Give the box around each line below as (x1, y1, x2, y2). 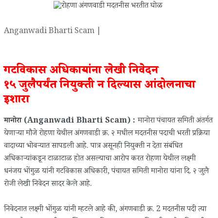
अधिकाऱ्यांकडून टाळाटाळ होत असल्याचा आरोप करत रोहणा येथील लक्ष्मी (4, 153, 196, 165)
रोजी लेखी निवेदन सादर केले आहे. (4, 178, 96, 191)
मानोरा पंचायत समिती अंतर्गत (138, 115, 213, 127)
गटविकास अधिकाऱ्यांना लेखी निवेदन (4, 62, 158, 81)
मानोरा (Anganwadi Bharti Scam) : (4, 115, 138, 127)
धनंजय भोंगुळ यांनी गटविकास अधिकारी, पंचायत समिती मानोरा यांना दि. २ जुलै (4, 165, 209, 178)
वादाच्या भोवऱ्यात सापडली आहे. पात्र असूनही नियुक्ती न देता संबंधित (4, 140, 182, 153)
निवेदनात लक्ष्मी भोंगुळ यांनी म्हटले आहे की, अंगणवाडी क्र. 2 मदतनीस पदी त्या (4, 203, 206, 216)
